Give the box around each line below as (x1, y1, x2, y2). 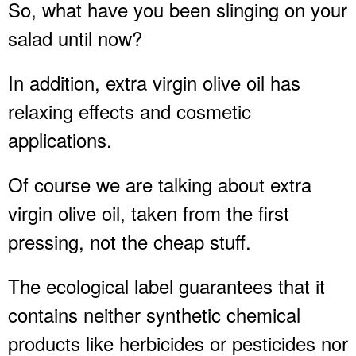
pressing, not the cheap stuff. (8, 226, 251, 255)
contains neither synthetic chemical (8, 300, 300, 328)
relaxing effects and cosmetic (8, 96, 251, 125)
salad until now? (8, 23, 142, 52)
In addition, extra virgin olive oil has (8, 68, 300, 96)
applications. (8, 125, 112, 153)
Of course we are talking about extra (8, 169, 311, 198)
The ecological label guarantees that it (8, 271, 325, 300)
